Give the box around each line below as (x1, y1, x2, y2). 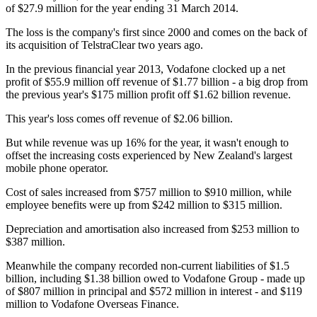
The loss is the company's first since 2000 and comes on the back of (6, 26, 307, 39)
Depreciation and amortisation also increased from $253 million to (6, 223, 299, 236)
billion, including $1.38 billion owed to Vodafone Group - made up (6, 272, 305, 285)
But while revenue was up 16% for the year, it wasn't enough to (6, 137, 289, 149)
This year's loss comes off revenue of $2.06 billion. (6, 113, 233, 125)
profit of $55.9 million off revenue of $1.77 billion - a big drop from (6, 76, 308, 88)
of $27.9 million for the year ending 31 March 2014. (6, 2, 238, 15)
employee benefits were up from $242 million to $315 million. (6, 199, 282, 212)
